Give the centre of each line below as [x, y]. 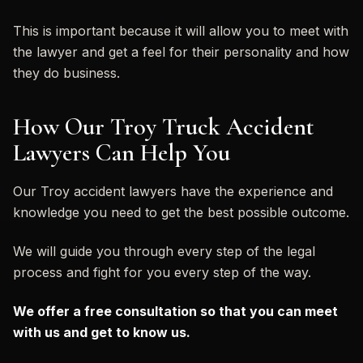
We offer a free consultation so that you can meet [175, 311]
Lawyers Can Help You [122, 152]
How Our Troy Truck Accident [163, 126]
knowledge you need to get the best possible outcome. [181, 212]
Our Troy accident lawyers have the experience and [173, 191]
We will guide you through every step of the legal [164, 251]
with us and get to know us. [102, 332]
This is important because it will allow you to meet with [181, 30]
